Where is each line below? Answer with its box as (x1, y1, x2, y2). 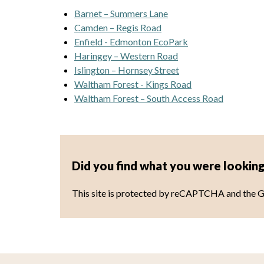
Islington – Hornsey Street (74, 64, 179, 75)
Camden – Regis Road (74, 21, 161, 33)
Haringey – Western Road (74, 49, 178, 61)
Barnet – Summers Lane (74, 7, 168, 19)
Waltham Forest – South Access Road (74, 92, 223, 104)
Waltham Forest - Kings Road (74, 78, 192, 90)
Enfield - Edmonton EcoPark (74, 35, 188, 47)
